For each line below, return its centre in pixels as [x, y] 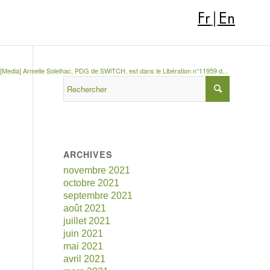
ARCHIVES [88, 154]
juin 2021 [83, 234]
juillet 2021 [87, 221]
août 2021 [85, 208]
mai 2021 [83, 246]
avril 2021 [85, 259]
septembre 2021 [98, 196]
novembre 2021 [97, 170]
